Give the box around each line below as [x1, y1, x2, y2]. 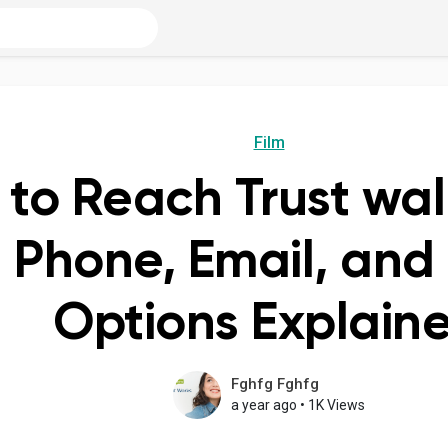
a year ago [231, 397, 297, 413]
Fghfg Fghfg [231, 375, 319, 393]
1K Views [308, 397, 365, 413]
